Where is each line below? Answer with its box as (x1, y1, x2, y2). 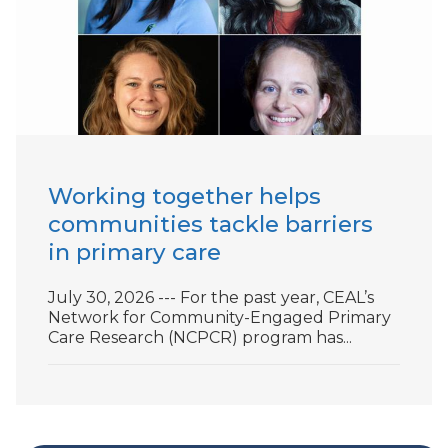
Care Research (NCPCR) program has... (48, 327, 352, 347)
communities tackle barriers (48, 209, 373, 238)
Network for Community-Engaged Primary (48, 307, 391, 327)
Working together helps (48, 181, 321, 210)
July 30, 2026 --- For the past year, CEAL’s (48, 287, 374, 307)
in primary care (48, 237, 221, 266)
